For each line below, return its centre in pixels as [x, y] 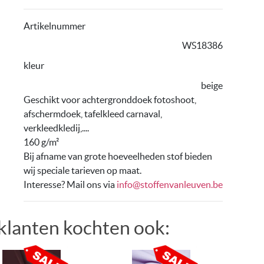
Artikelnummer [55, 26]
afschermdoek [52, 113]
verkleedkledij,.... [56, 128]
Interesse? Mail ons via [70, 184]
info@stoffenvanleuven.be [170, 184]
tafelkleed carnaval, [122, 113]
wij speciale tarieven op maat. [82, 170]
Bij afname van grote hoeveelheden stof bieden [118, 156]
